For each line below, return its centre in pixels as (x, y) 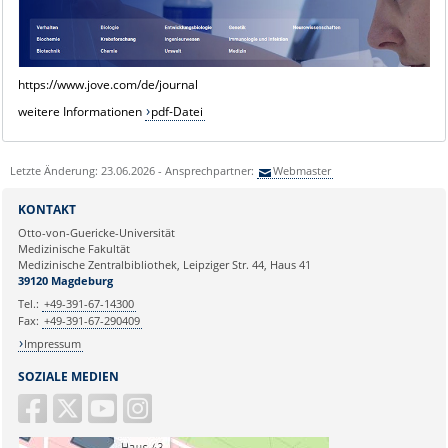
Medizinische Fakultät (73, 248)
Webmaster (302, 170)
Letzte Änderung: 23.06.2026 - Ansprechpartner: (133, 170)
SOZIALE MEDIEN (68, 376)
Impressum (53, 344)
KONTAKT (46, 209)
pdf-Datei (177, 111)
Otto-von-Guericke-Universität (96, 232)
